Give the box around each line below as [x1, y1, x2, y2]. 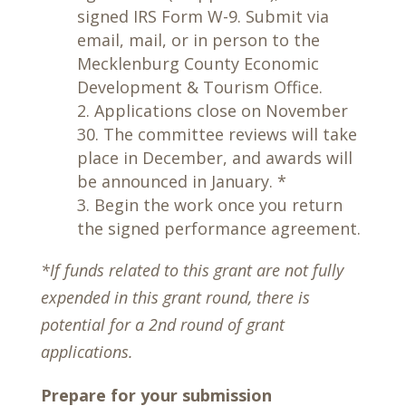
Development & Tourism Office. [76, 76, 323, 98]
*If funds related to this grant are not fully [40, 259, 343, 281]
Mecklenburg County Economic [76, 53, 319, 74]
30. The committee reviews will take [76, 123, 357, 145]
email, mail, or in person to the [76, 29, 320, 51]
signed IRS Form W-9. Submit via [76, 5, 329, 27]
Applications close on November [93, 100, 348, 121]
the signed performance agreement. [76, 217, 361, 239]
